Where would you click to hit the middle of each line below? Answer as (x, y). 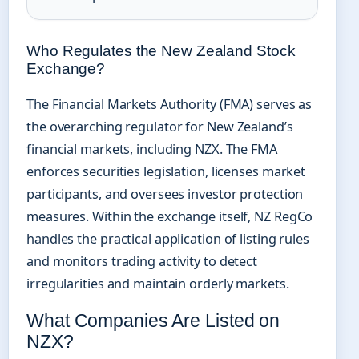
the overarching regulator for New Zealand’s (160, 127)
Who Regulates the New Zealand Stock (161, 51)
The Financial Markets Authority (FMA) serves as (169, 105)
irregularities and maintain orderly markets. (158, 284)
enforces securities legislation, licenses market (166, 172)
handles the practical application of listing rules (168, 239)
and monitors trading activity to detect (142, 262)
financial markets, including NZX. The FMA (152, 149)
